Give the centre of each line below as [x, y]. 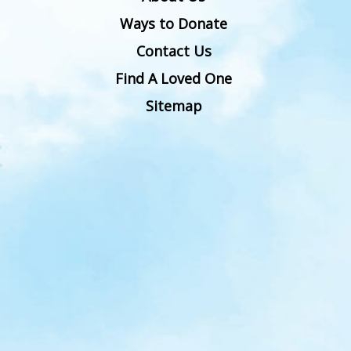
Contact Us [174, 51]
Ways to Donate [174, 24]
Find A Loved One [174, 79]
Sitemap [174, 106]
